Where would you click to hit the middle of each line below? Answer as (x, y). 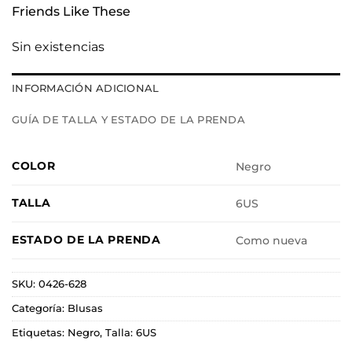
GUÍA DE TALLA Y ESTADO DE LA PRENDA (128, 120)
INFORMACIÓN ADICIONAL (86, 89)
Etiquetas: (40, 333)
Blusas (85, 309)
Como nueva (272, 241)
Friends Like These (71, 11)
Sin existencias (58, 47)
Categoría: (40, 309)
